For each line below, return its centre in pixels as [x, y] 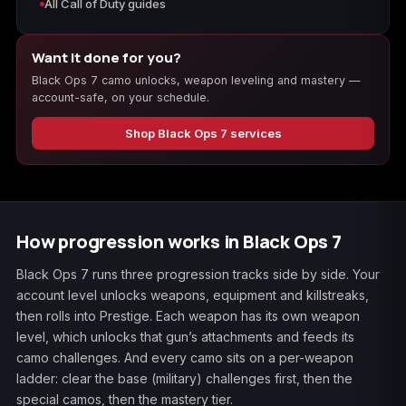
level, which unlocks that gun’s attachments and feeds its [185, 337]
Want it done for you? [106, 58]
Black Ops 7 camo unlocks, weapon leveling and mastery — [196, 81]
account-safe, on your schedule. [121, 98]
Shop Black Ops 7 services [203, 133]
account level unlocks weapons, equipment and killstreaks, [193, 295]
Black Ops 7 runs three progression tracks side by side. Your [198, 275]
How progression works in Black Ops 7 [179, 242]
